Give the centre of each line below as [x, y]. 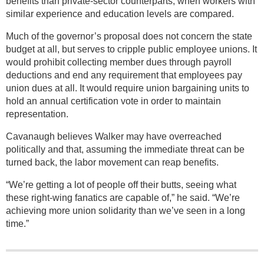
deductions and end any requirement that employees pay [124, 75]
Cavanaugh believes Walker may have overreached [114, 136]
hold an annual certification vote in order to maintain [113, 101]
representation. [37, 114]
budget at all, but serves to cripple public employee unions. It [131, 49]
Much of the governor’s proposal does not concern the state [129, 36]
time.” [17, 223]
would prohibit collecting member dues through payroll [119, 62]
